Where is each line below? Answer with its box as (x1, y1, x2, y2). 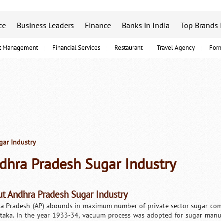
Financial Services (52, 44, 100, 52)
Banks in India (122, 21, 170, 30)
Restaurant (114, 44, 143, 52)
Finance (85, 21, 111, 30)
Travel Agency (157, 44, 195, 52)
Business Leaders (17, 21, 74, 30)
